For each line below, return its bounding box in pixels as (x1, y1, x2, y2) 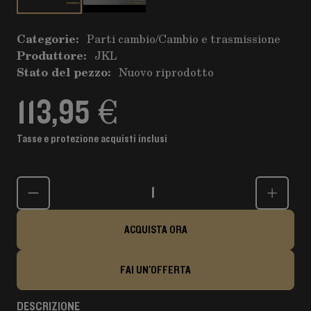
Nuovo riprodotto (119, 64, 214, 80)
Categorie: (17, 30, 78, 47)
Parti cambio (87, 31, 155, 47)
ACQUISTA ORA (124, 224, 187, 236)
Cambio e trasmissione (158, 31, 280, 47)
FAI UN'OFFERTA (120, 264, 191, 276)
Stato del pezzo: (17, 63, 110, 81)
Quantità (16, 176, 66, 192)
